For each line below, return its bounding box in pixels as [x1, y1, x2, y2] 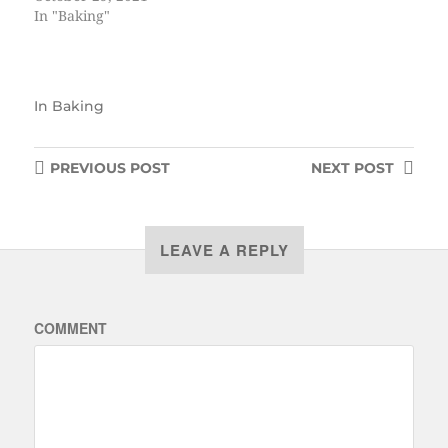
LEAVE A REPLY [159, 238, 289, 261]
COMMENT [33, 317, 107, 338]
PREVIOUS [49, 158, 126, 177]
